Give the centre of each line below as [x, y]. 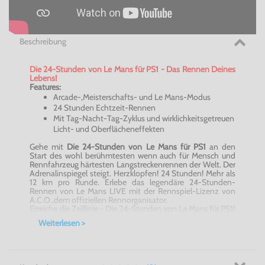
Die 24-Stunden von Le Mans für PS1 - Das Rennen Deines [132, 70]
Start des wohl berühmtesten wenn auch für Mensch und [132, 156]
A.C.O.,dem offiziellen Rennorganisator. [99, 200]
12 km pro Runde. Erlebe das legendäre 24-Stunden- [132, 182]
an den [221, 147]
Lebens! [43, 78]
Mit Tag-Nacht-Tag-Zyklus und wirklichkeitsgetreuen [144, 119]
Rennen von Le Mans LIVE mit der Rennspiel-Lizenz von [132, 191]
